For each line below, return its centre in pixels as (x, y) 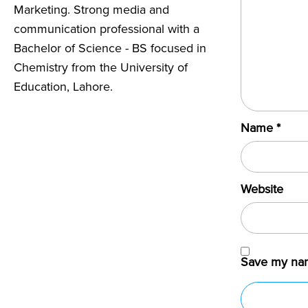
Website (262, 189)
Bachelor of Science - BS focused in (110, 48)
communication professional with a (107, 29)
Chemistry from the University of (101, 67)
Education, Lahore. (63, 87)
